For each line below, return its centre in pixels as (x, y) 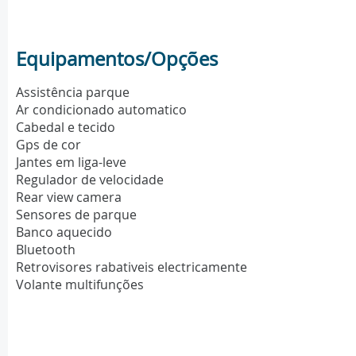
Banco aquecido (64, 232)
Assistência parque (73, 93)
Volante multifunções (80, 285)
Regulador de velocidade (90, 180)
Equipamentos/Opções (117, 59)
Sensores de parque (76, 215)
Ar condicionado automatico (101, 110)
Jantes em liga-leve (71, 163)
